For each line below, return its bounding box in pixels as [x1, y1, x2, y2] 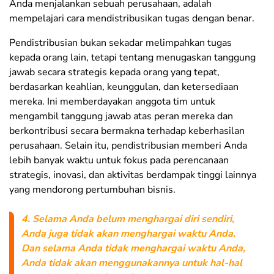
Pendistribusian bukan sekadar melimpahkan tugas [9, 36, 232, 50]
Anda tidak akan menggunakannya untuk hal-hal [21, 256, 242, 270]
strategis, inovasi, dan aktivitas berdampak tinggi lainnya [9, 168, 256, 182]
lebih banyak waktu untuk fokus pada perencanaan [9, 154, 229, 168]
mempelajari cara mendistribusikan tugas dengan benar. [9, 12, 254, 26]
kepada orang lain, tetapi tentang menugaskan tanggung [9, 51, 256, 65]
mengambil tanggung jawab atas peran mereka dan [9, 109, 233, 124]
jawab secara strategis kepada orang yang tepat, [9, 65, 220, 80]
